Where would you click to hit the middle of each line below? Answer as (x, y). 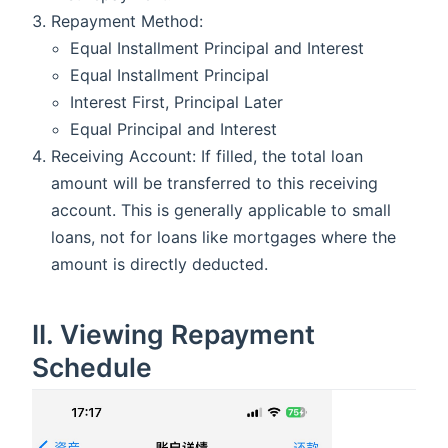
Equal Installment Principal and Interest (217, 48)
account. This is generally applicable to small (221, 210)
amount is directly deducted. (160, 264)
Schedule (92, 367)
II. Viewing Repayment (173, 334)
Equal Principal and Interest (174, 129)
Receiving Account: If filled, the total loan (207, 156)
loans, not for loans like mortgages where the (224, 237)
